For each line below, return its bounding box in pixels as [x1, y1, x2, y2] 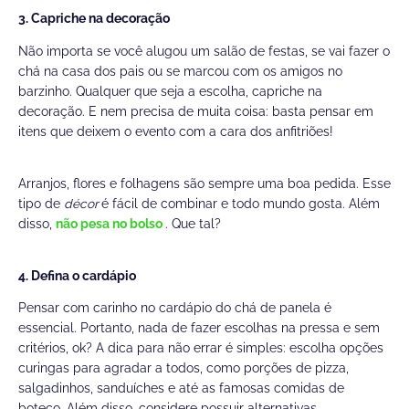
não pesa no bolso [56, 215, 165, 231]
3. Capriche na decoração [18, 11, 170, 26]
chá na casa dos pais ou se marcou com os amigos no [18, 63, 342, 79]
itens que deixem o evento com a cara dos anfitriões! [18, 123, 333, 139]
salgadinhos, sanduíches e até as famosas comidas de [18, 381, 344, 396]
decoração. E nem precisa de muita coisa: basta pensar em [18, 103, 373, 119]
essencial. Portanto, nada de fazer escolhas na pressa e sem [18, 320, 380, 336]
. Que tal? [165, 215, 221, 231]
